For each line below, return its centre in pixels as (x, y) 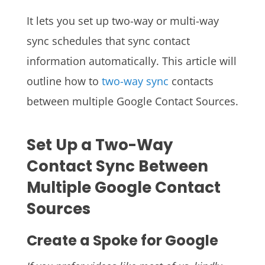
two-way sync (135, 81)
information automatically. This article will (131, 61)
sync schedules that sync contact (108, 41)
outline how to (64, 81)
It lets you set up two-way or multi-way (122, 21)
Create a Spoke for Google (122, 241)
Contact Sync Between (117, 166)
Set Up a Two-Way (99, 145)
